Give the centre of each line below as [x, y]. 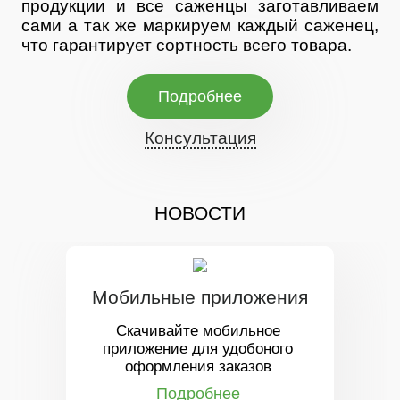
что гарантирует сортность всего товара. [187, 45]
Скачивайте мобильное [198, 331]
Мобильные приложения [200, 297]
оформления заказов [198, 367]
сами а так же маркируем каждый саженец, [200, 25]
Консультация [200, 138]
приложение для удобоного [198, 349]
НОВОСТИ [200, 213]
